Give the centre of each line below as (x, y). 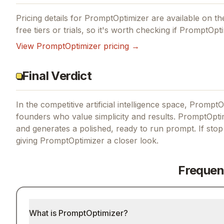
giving (28, 140)
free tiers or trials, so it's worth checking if (98, 30)
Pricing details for (50, 18)
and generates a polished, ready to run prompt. (106, 128)
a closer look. (131, 140)
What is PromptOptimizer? (78, 213)
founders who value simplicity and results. (96, 116)
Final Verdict (57, 75)
